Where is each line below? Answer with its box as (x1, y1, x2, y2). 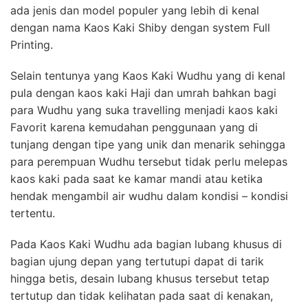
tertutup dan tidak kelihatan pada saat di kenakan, (10, 288, 273, 302)
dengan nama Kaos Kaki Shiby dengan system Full (10, 20, 270, 34)
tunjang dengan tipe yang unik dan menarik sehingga (10, 137, 285, 151)
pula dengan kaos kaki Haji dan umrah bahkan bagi (10, 85, 276, 100)
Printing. (10, 37, 53, 52)
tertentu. (10, 206, 55, 220)
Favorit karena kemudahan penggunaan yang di (10, 120, 258, 134)
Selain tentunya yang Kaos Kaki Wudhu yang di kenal (10, 68, 285, 82)
